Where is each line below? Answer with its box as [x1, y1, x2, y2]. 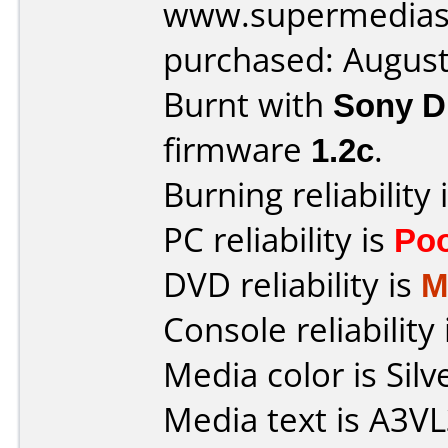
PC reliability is [163, 217, 394, 262]
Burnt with [163, 82, 333, 127]
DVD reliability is [163, 262, 421, 307]
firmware [163, 127, 311, 172]
